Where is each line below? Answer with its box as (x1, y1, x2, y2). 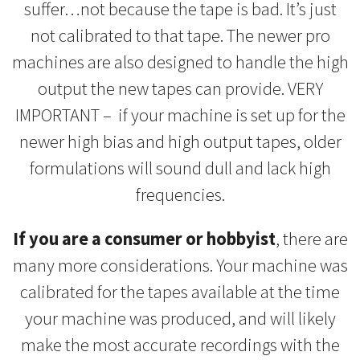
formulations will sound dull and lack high (29, 156, 331, 179)
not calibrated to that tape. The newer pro (30, 23, 330, 47)
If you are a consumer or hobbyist (12, 227, 276, 251)
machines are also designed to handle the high (11, 50, 349, 73)
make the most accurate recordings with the (20, 333, 340, 357)
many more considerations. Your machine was (12, 254, 348, 277)
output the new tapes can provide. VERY (37, 76, 323, 100)
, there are (275, 227, 348, 251)
